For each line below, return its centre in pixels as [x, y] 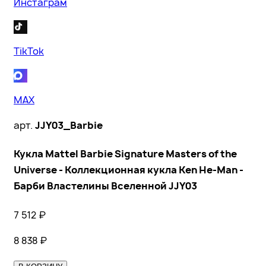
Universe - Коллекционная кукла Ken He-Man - [129, 170]
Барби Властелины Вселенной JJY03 [105, 186]
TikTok [29, 51]
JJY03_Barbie [69, 125]
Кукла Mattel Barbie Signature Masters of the [125, 154]
